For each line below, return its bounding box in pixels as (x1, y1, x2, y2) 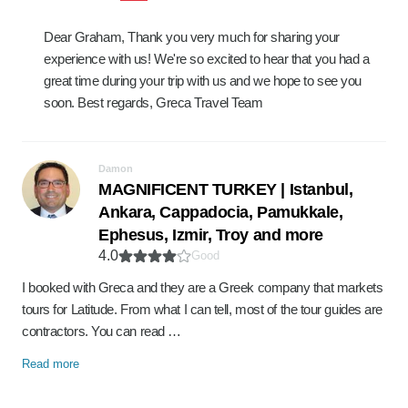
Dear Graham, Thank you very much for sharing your (44, 29, 340, 45)
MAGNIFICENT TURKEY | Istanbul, (98, 180, 353, 199)
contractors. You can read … (22, 323, 181, 339)
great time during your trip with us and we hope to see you (44, 73, 362, 88)
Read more (22, 357, 79, 371)
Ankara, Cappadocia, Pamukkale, (98, 203, 343, 221)
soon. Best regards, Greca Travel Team (44, 95, 263, 110)
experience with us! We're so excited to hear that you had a (44, 51, 370, 66)
